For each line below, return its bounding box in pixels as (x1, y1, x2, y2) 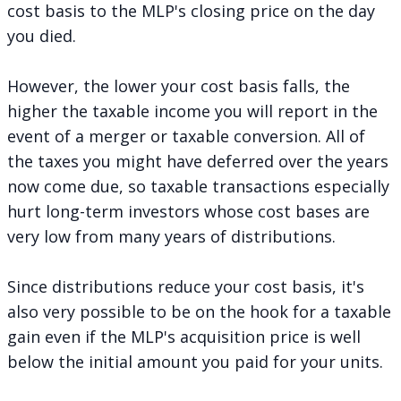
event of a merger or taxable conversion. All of (7, 124, 365, 147)
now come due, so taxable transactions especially (7, 175, 389, 197)
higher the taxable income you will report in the (7, 99, 378, 122)
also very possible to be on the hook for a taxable (7, 300, 391, 322)
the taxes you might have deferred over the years (7, 149, 388, 172)
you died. (7, 24, 76, 47)
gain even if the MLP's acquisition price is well (7, 325, 361, 347)
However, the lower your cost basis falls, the (7, 74, 350, 97)
